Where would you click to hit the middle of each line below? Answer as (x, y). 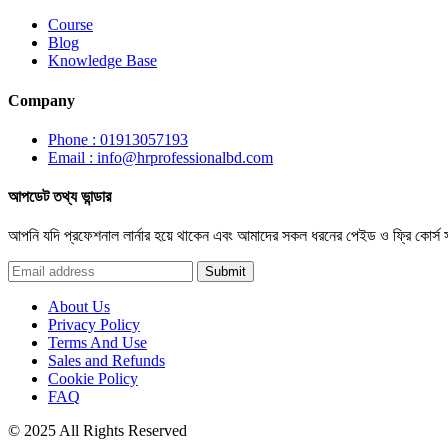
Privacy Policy (94, 325)
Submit (225, 272)
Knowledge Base (102, 61)
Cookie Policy (93, 379)
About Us (79, 307)
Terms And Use (97, 343)
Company (41, 100)
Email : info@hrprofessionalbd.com (160, 157)
